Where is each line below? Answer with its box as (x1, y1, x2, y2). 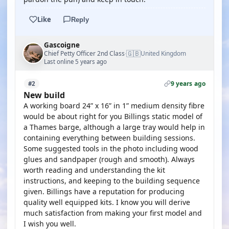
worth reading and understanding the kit (24, 165, 165, 175)
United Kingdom (141, 49, 186, 58)
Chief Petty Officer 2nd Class (44, 49, 125, 58)
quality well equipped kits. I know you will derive (24, 197, 190, 207)
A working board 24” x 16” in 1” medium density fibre (24, 101, 204, 110)
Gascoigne (44, 40, 80, 50)
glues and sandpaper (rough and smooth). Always (24, 154, 195, 164)
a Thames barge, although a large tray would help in (24, 122, 205, 132)
